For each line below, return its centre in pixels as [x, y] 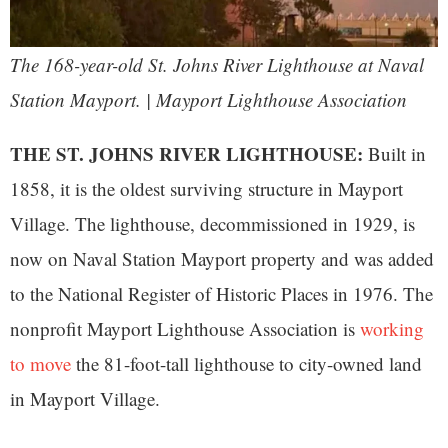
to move [40, 364]
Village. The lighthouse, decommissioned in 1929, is [212, 224]
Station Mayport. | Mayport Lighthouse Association [208, 100]
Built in [394, 154]
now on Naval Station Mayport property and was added [222, 259]
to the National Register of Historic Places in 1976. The [221, 294]
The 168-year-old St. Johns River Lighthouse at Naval [217, 65]
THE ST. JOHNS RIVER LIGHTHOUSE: [186, 154]
